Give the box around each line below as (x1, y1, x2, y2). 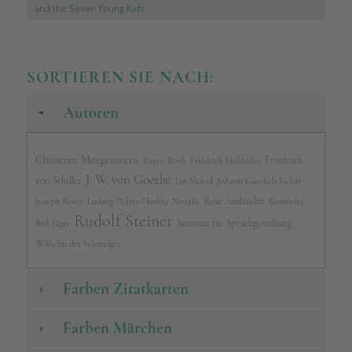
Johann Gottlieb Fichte (216, 174, 302, 186)
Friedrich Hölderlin (189, 154, 261, 166)
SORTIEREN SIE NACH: (26, 67, 214, 87)
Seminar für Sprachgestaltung (176, 216, 292, 229)
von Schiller (35, 174, 82, 187)
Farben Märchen (62, 318, 172, 339)
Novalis (171, 195, 200, 207)
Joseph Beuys (35, 195, 83, 207)
